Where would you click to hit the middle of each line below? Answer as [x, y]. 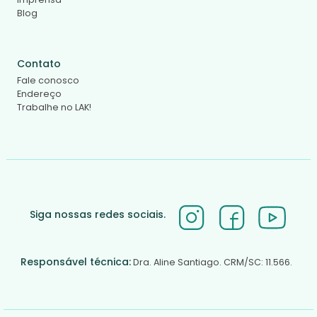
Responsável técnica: [76, 261]
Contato [39, 63]
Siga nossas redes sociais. [97, 215]
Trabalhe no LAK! [54, 107]
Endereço [39, 93]
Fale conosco [48, 80]
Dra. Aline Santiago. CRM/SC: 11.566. [213, 262]
